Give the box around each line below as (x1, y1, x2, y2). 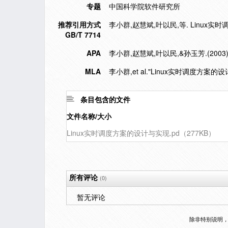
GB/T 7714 (65, 30, 101, 40)
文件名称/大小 (67, 111, 111, 121)
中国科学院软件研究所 (109, 1, 180, 11)
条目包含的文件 (80, 94, 130, 104)
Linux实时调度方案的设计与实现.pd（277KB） (67, 128, 215, 138)
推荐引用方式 (58, 19, 101, 30)
